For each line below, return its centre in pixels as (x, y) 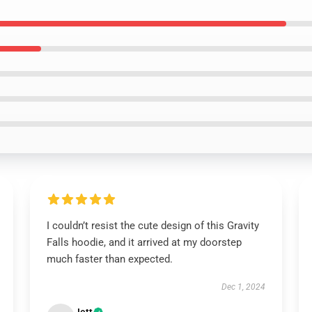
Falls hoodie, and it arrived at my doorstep (144, 242)
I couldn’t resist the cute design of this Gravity (153, 226)
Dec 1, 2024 (244, 287)
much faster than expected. (109, 259)
